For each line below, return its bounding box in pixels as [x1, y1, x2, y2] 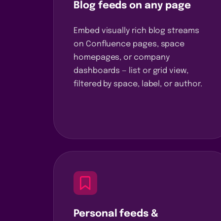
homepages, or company [74, 53, 170, 62]
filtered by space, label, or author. [74, 79, 202, 88]
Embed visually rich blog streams [74, 26, 199, 35]
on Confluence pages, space [74, 39, 185, 48]
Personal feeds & [74, 208, 158, 219]
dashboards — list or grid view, [74, 66, 188, 75]
